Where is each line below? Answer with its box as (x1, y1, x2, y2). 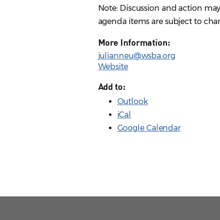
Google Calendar (117, 123, 181, 133)
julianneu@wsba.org (98, 51, 175, 61)
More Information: (98, 37, 170, 48)
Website (98, 62, 128, 72)
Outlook (117, 97, 148, 107)
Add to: (98, 81, 126, 92)
